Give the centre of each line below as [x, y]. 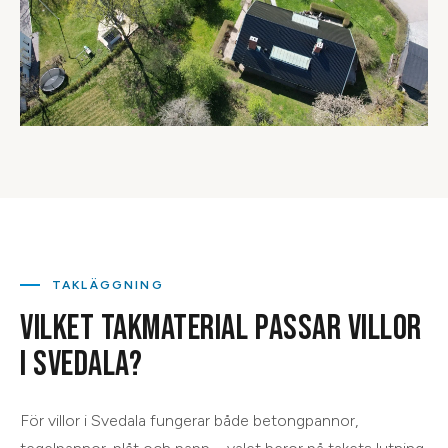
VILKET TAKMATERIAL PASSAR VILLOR [221, 328]
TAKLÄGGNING [108, 284]
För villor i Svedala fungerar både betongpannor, [189, 420]
